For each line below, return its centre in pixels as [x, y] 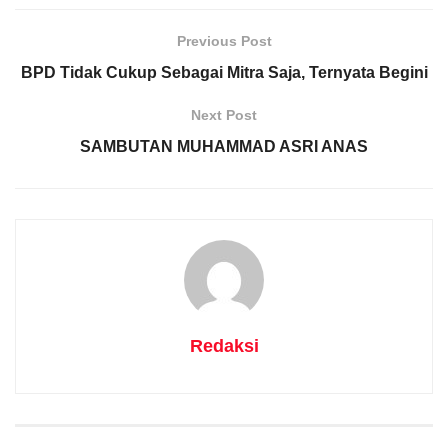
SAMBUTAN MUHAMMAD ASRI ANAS [224, 146]
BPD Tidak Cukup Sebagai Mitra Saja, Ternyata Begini [224, 72]
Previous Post [224, 40]
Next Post [224, 114]
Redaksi [224, 345]
